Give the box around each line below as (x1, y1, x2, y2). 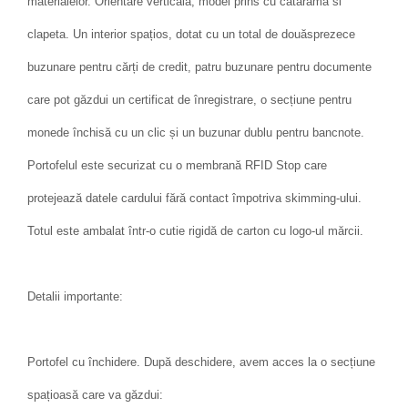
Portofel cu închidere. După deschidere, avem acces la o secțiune (27, 355, 375, 369)
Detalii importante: (27, 290, 123, 303)
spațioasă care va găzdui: (27, 388, 163, 402)
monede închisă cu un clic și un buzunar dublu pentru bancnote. (27, 126, 364, 139)
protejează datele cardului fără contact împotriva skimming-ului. (27, 191, 362, 205)
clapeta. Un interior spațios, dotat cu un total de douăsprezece (27, 27, 355, 41)
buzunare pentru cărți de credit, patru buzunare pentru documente (27, 60, 372, 74)
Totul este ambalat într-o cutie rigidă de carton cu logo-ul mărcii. (27, 224, 363, 238)
